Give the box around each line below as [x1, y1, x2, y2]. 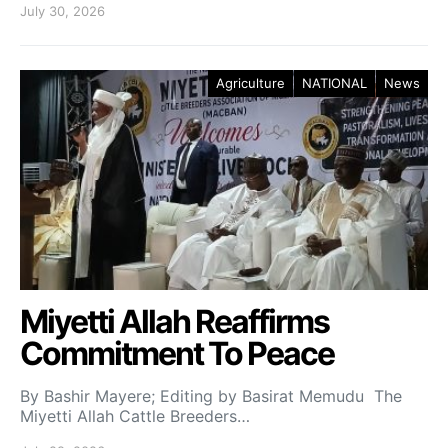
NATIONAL [302, 75, 367, 92]
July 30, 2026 [20, 3, 105, 20]
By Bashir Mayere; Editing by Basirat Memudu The [20, 386, 402, 407]
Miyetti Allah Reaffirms [20, 302, 329, 342]
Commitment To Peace [20, 334, 334, 374]
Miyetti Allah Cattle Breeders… [20, 406, 250, 427]
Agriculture [216, 75, 285, 92]
